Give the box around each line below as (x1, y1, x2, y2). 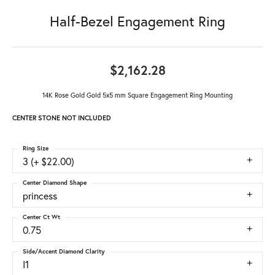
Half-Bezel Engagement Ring (50, 12, 225, 31)
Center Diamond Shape (23, 179, 87, 187)
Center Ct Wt (23, 213, 60, 222)
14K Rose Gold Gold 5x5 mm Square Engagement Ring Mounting (42, 90, 233, 100)
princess (23, 189, 57, 203)
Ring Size (23, 144, 48, 153)
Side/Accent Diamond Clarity (23, 247, 105, 256)
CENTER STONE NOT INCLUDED (12, 114, 111, 123)
